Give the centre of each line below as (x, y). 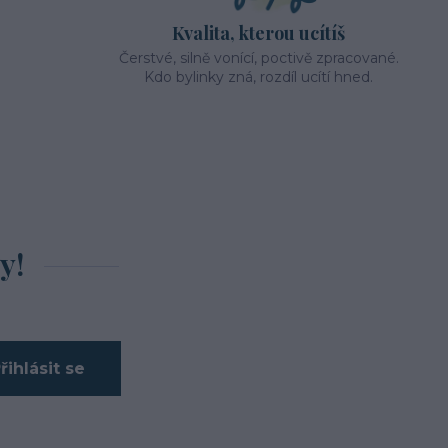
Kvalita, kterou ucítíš (259, 33)
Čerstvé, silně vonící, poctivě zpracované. (258, 58)
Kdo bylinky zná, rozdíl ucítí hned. (259, 77)
